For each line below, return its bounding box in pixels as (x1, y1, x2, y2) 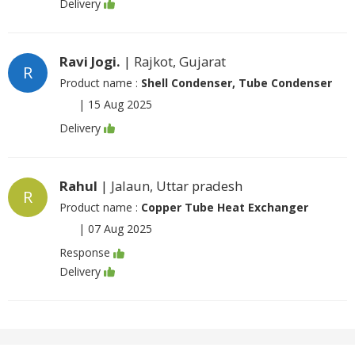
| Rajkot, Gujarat (120, 52, 226, 71)
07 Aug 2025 (88, 221, 152, 237)
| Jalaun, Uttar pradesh (97, 177, 242, 196)
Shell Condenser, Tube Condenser (141, 75, 332, 90)
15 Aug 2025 (88, 97, 152, 112)
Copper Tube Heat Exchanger (141, 200, 308, 216)
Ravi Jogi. (59, 52, 120, 71)
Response (59, 245, 110, 261)
